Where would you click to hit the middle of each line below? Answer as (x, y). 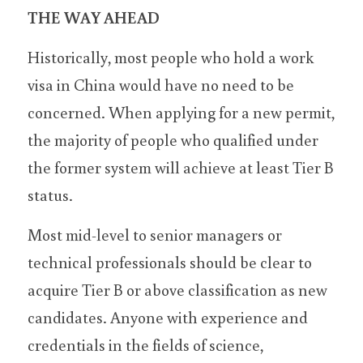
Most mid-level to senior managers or (155, 234)
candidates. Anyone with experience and (168, 317)
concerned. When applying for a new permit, (181, 112)
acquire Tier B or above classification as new (177, 289)
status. (50, 194)
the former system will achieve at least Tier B (181, 167)
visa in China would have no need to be (161, 84)
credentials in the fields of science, (145, 344)
